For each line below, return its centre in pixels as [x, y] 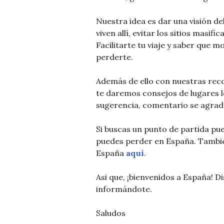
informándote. [124, 189]
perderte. [114, 57]
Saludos [111, 213]
